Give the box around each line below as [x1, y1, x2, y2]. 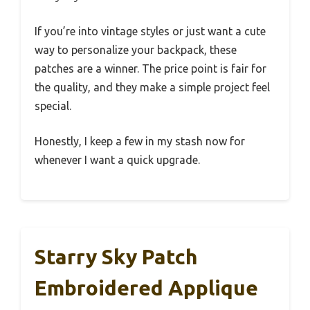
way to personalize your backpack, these [35, 44, 237, 57]
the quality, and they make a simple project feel [35, 81, 270, 94]
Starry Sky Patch [35, 245, 198, 269]
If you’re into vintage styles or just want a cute [35, 25, 266, 38]
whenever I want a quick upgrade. [35, 154, 200, 167]
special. [35, 100, 71, 113]
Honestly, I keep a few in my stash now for [35, 135, 245, 148]
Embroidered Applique [35, 276, 258, 300]
